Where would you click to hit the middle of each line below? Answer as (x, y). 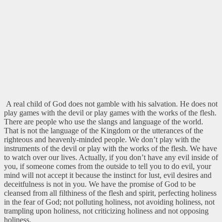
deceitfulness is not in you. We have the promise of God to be (100, 184)
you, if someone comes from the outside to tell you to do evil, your (108, 166)
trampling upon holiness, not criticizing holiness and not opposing (106, 211)
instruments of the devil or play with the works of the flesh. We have (111, 148)
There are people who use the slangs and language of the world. (104, 121)
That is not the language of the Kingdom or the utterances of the (104, 130)
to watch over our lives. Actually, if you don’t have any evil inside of (111, 157)
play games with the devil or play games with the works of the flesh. (110, 112)
